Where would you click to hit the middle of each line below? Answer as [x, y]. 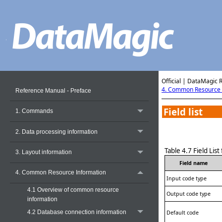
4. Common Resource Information [60, 173]
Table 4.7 [179, 150]
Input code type [187, 178]
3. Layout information [43, 152]
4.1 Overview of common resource [73, 190]
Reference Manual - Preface [53, 90]
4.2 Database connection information [77, 212]
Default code [183, 212]
